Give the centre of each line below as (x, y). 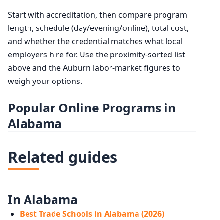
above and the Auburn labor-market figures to (94, 68)
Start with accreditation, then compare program (97, 14)
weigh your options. (45, 81)
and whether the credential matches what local (95, 41)
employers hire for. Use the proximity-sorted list (96, 54)
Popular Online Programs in (92, 107)
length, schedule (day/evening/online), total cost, (98, 28)
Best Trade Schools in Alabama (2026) (92, 213)
